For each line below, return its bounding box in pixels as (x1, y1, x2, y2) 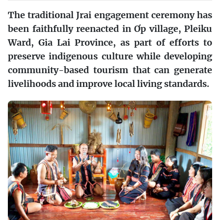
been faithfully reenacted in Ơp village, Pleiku (8, 23, 212, 34)
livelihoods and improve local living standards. (8, 78, 209, 89)
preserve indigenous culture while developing (8, 50, 212, 62)
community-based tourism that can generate (8, 64, 212, 76)
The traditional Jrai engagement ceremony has (8, 9, 212, 21)
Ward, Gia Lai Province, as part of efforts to (8, 36, 212, 48)
